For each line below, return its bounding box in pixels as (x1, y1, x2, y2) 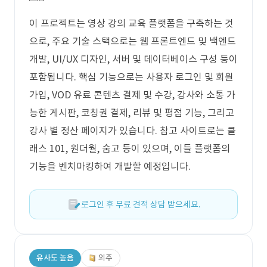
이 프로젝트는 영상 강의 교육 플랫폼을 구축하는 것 (29, 17, 234, 29)
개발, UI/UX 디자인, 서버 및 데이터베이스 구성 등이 (29, 53, 238, 65)
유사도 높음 (36, 253, 74, 263)
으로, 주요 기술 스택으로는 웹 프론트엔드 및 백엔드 (29, 35, 236, 47)
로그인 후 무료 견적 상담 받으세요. (81, 199, 200, 210)
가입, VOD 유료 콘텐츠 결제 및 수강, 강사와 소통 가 (29, 89, 235, 101)
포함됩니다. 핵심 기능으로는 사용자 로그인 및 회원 (29, 71, 234, 83)
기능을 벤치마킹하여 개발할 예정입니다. (29, 160, 191, 172)
